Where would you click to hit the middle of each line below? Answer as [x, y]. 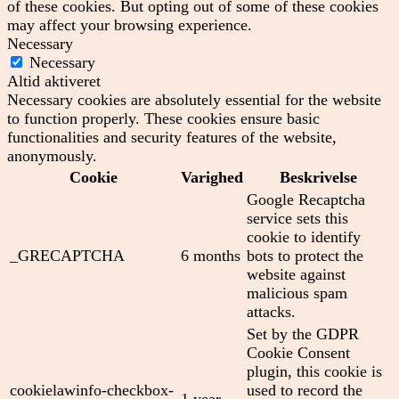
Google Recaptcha [306, 199]
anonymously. [52, 155]
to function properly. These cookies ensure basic [163, 118]
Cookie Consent [298, 352]
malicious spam [297, 293]
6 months [211, 255]
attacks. [271, 311]
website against [296, 274]
